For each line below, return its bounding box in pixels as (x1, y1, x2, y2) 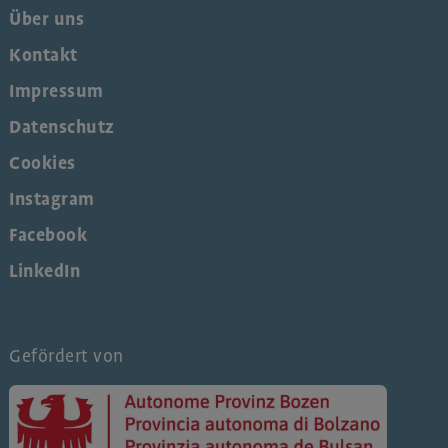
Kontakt (9, 45, 78, 66)
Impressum (9, 81, 104, 102)
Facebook (9, 225, 87, 246)
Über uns (9, 9, 84, 30)
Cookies (9, 153, 76, 174)
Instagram (9, 189, 95, 210)
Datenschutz (9, 117, 115, 138)
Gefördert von (9, 346, 124, 367)
